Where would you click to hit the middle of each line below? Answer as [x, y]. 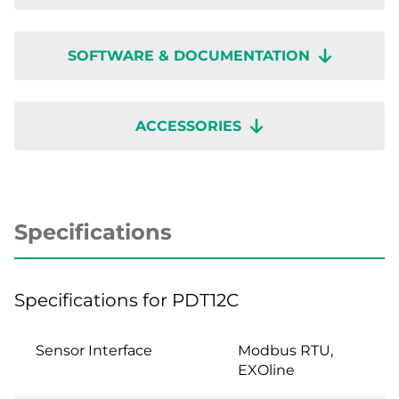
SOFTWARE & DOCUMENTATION [188, 55]
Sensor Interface [94, 350]
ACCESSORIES [189, 126]
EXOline [266, 370]
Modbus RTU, [285, 350]
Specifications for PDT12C [126, 300]
